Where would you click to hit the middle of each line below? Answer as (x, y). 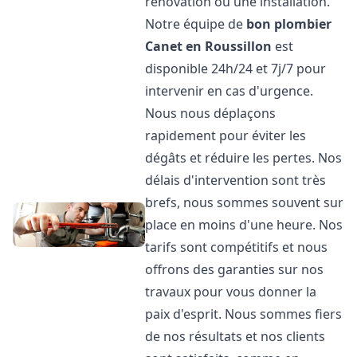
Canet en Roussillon (209, 46)
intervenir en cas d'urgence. (229, 91)
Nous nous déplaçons (211, 113)
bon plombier (289, 24)
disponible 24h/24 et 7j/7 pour (236, 69)
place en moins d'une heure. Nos (244, 225)
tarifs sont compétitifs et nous (237, 247)
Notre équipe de (196, 24)
